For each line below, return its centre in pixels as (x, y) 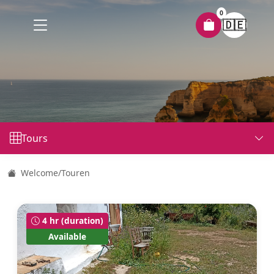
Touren (76, 173)
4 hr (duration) (72, 220)
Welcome (38, 173)
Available (67, 236)
